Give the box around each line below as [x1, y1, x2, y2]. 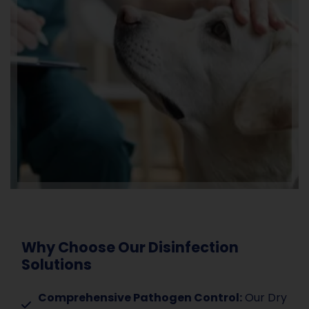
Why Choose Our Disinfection [21, 237, 239, 258]
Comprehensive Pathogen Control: [38, 290, 242, 306]
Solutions [21, 255, 92, 275]
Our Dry [242, 290, 287, 306]
